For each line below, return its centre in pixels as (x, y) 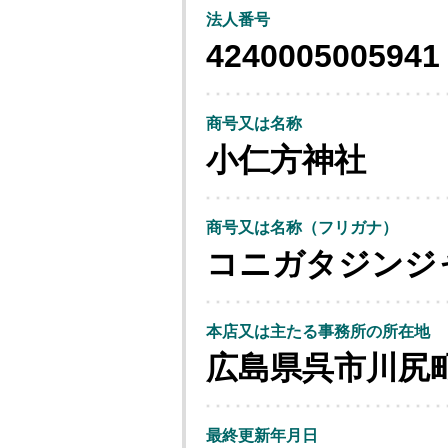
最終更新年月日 (262, 435)
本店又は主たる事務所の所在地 (318, 331)
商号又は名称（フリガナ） (302, 227)
